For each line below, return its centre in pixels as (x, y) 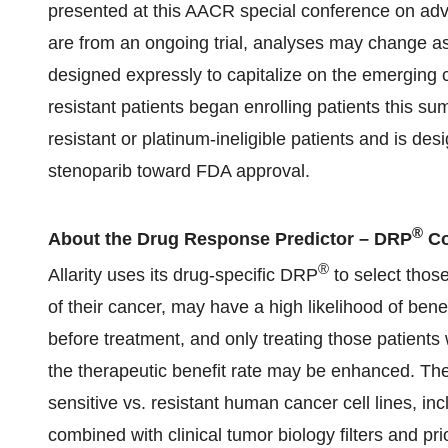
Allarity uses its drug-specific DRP (183, 275)
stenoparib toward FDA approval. (179, 171)
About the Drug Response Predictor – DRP (230, 239)
